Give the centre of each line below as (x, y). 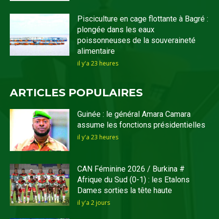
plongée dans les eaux (116, 30)
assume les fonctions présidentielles (142, 125)
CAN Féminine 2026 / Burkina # (131, 169)
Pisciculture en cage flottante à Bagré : (143, 19)
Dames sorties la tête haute (125, 190)
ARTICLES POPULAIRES (76, 93)
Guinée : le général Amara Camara (134, 114)
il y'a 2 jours (94, 202)
